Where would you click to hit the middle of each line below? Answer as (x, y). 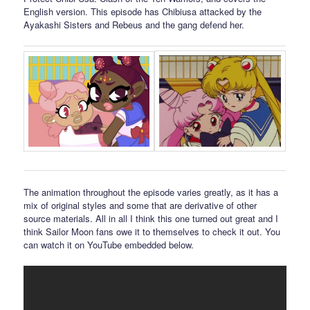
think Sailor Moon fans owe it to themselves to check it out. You (152, 232)
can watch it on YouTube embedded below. (109, 245)
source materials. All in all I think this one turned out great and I (151, 219)
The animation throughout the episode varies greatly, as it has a (151, 192)
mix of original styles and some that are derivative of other (140, 206)
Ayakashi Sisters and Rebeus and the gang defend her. (134, 24)
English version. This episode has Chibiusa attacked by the (143, 11)
